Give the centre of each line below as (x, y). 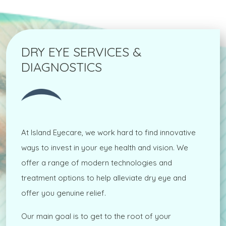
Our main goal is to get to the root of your (96, 216)
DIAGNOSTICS (62, 67)
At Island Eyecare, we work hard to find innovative (108, 133)
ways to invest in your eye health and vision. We (105, 148)
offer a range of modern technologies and (97, 163)
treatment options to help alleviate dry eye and (104, 178)
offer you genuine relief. (65, 193)
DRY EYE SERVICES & (81, 52)
